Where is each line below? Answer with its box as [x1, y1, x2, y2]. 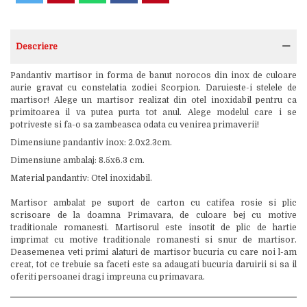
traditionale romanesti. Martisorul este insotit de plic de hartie [10, 223, 297, 232]
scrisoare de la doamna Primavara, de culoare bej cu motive [10, 210, 297, 220]
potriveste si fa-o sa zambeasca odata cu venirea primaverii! [10, 120, 259, 130]
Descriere [16, 42, 58, 51]
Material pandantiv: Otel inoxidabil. [10, 173, 152, 183]
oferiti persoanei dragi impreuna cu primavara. [10, 272, 205, 282]
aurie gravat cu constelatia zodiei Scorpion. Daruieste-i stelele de [10, 83, 297, 93]
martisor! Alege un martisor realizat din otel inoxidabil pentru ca [10, 95, 297, 105]
